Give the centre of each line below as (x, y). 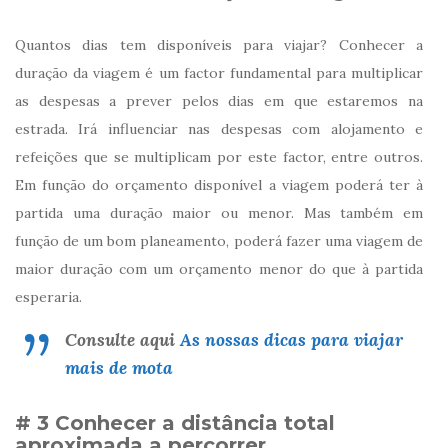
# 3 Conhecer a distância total (175, 422)
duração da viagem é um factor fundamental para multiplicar (219, 72)
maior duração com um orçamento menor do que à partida (219, 268)
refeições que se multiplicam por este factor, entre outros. (219, 156)
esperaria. (48, 296)
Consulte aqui (122, 339)
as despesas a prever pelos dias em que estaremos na (219, 100)
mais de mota (119, 367)
